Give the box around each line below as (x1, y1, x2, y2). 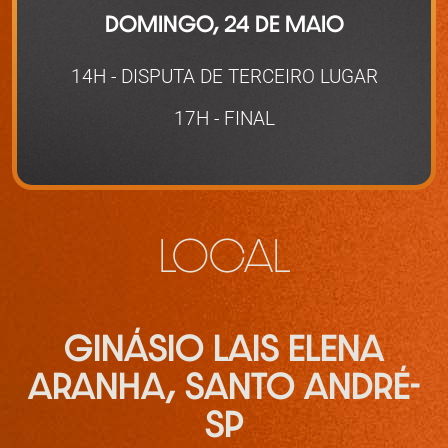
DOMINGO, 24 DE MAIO (104, 17, 344, 37)
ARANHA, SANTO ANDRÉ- (27, 375, 421, 407)
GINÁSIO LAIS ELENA (64, 337, 384, 369)
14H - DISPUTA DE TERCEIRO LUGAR (70, 63, 378, 88)
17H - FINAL (173, 105, 275, 130)
